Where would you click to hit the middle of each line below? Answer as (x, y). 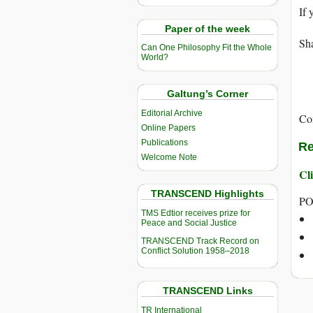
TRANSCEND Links (208, 291)
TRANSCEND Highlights (208, 194)
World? (155, 58)
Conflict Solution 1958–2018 (195, 251)
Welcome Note (169, 158)
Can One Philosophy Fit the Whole (206, 48)
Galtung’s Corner (208, 94)
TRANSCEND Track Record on (200, 241)
